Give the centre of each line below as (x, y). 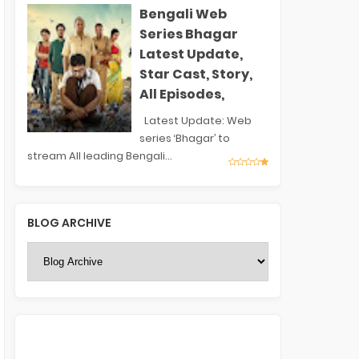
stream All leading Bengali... (99, 155)
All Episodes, (182, 94)
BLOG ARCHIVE (69, 222)
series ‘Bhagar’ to (184, 138)
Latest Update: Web (195, 120)
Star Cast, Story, (196, 74)
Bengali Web (183, 14)
